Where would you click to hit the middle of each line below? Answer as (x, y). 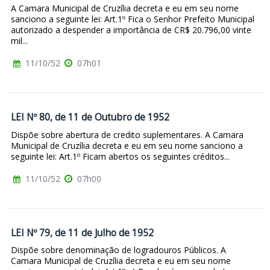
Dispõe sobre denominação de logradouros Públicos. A (118, 250)
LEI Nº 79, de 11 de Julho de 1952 (82, 233)
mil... (19, 40)
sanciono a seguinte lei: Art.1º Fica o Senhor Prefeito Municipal (133, 19)
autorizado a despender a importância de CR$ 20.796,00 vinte (131, 30)
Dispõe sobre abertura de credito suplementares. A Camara (127, 134)
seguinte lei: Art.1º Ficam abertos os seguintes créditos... (120, 156)
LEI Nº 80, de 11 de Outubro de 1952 (90, 117)
